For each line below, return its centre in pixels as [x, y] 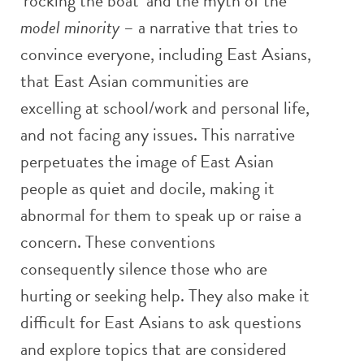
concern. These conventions [118, 241]
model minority [70, 27]
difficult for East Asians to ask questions [161, 322]
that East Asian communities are [134, 80]
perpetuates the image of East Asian [147, 161]
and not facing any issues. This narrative [158, 134]
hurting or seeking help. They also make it [165, 295]
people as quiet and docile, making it [147, 188]
